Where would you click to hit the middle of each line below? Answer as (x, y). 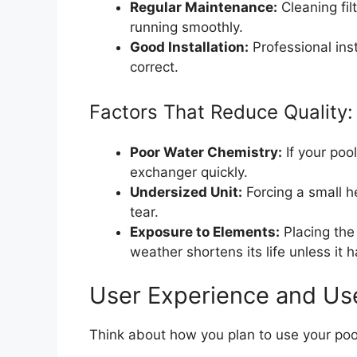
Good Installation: (189, 47)
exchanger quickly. (189, 172)
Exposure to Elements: (205, 231)
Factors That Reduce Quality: (221, 112)
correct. (154, 67)
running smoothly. (186, 27)
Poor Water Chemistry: (206, 152)
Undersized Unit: (186, 192)
